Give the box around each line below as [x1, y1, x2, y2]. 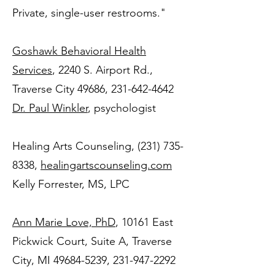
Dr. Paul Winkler [12, 101, 88, 115]
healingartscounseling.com [41, 158, 172, 172]
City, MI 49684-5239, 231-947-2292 [12, 254, 176, 267]
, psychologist [88, 101, 168, 115]
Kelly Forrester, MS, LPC [12, 177, 142, 191]
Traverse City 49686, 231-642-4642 [12, 82, 174, 96]
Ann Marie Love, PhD [12, 215, 115, 229]
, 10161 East [115, 215, 173, 229]
